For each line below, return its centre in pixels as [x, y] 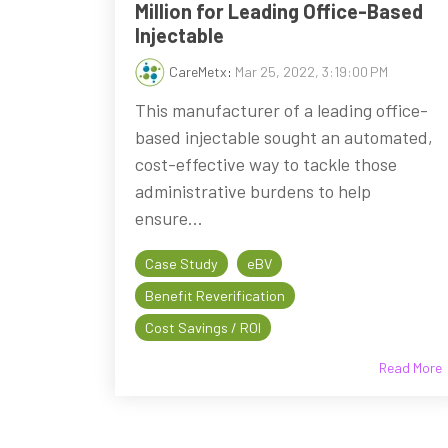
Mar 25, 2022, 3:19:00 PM [311, 71]
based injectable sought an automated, [284, 137]
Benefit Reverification [215, 295]
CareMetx [198, 71]
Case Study [181, 263]
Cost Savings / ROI [203, 327]
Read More [411, 367]
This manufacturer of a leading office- [281, 110]
